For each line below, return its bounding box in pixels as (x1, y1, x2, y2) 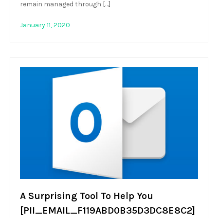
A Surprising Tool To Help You (20, 190, 153, 201)
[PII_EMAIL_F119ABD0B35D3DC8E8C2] (20, 204, 195, 216)
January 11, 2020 (20, 20, 70, 29)
